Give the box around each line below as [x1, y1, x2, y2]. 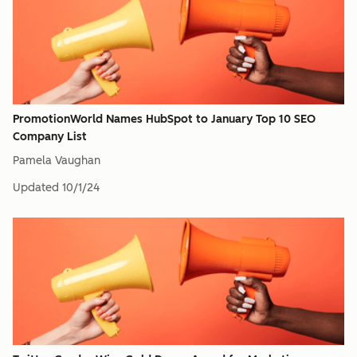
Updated [13, 181, 59, 194]
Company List [13, 130, 87, 143]
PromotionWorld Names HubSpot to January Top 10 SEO [13, 112, 316, 126]
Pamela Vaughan [13, 154, 100, 167]
